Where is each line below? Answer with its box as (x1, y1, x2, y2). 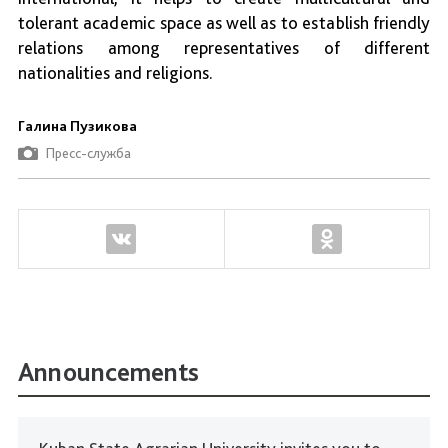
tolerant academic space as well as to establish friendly (18, 12, 430, 34)
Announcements (18, 356, 199, 388)
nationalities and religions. (18, 62, 213, 84)
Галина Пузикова (18, 117, 137, 136)
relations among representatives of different (18, 37, 430, 59)
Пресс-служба (46, 145, 131, 162)
